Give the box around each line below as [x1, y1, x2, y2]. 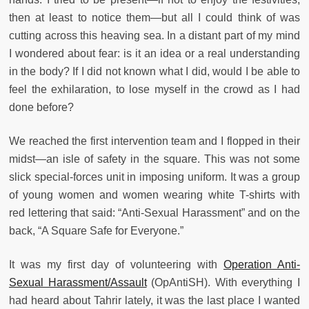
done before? [9, 101, 77, 114]
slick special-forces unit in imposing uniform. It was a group [9, 171, 300, 183]
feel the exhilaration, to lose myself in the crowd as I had [9, 83, 300, 96]
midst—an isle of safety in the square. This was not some [9, 153, 300, 166]
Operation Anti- [223, 259, 300, 271]
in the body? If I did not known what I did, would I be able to [9, 66, 300, 78]
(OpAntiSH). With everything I [146, 277, 301, 289]
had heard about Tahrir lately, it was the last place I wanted [9, 295, 300, 307]
